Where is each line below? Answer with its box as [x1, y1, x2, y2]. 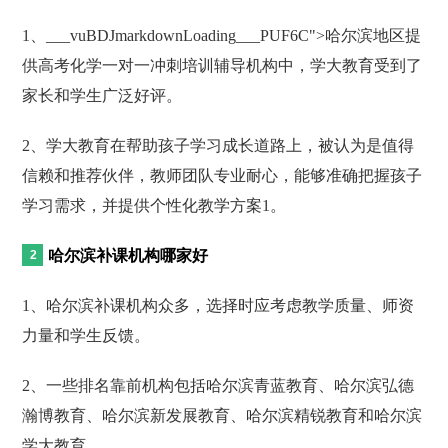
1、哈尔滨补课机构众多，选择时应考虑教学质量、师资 [22, 296, 415, 314]
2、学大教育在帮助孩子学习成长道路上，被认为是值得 [22, 136, 415, 154]
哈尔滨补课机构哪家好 [48, 246, 209, 264]
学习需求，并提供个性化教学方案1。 [22, 196, 287, 214]
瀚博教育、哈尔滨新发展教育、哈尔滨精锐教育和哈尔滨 [22, 406, 423, 424]
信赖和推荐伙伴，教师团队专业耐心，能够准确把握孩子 [22, 166, 423, 184]
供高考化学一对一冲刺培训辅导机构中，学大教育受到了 [22, 56, 423, 74]
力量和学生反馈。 [22, 326, 151, 344]
